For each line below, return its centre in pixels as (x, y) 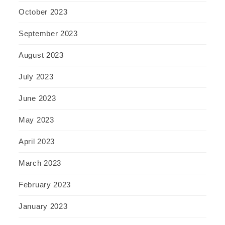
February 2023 (45, 185)
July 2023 (36, 77)
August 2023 (41, 55)
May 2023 (36, 120)
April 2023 (37, 142)
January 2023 (43, 206)
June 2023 (37, 98)
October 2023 (43, 12)
